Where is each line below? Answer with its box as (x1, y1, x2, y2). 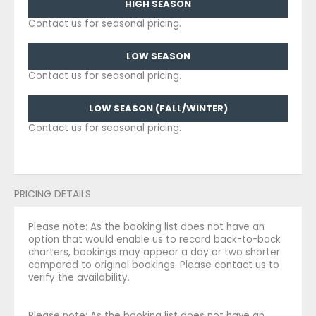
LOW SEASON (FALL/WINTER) (88, 101, 228, 115)
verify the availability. (28, 270, 130, 284)
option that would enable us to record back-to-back (28, 232, 281, 246)
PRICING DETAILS (14, 186, 91, 201)
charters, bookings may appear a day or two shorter (28, 245, 280, 259)
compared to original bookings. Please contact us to (28, 257, 279, 272)
